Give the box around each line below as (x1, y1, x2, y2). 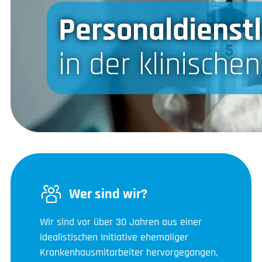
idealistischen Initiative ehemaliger (40, 230, 188, 244)
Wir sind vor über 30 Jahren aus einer (40, 215, 202, 229)
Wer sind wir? (69, 185, 147, 203)
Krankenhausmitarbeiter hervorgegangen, (40, 245, 218, 259)
